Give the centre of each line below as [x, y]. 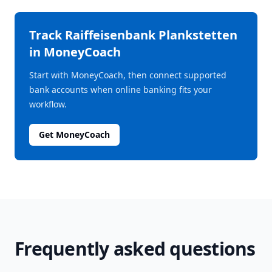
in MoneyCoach [75, 52]
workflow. [48, 104]
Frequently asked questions [135, 249]
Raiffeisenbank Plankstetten [151, 35]
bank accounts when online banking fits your [121, 90]
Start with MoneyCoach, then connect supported [128, 75]
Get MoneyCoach [74, 134]
